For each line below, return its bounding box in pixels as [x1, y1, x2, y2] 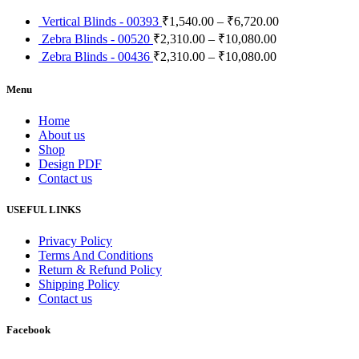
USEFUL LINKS [6, 204, 81, 216]
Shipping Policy [38, 277, 119, 292]
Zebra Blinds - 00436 [42, 50, 153, 64]
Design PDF [38, 156, 102, 171]
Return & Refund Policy [38, 263, 162, 277]
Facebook [6, 324, 50, 337]
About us [38, 127, 85, 142]
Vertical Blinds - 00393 [42, 14, 162, 29]
